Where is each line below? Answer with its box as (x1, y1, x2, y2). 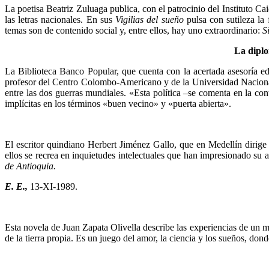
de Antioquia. (5, 160, 56, 171)
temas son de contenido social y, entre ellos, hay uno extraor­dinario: (5, 25, 262, 35)
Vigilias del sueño (115, 14, 184, 25)
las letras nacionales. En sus (5, 14, 116, 25)
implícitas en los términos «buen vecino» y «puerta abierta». (5, 98, 231, 109)
